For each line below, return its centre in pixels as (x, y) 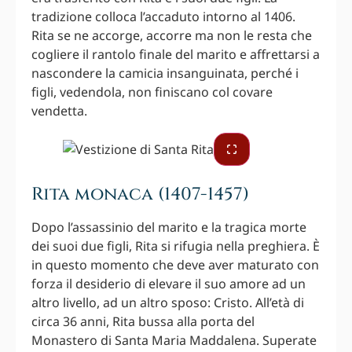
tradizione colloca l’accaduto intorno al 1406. (163, 17)
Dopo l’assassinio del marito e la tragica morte (169, 227)
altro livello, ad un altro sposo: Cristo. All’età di (168, 303)
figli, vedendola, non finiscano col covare (152, 92)
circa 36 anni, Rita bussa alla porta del (143, 322)
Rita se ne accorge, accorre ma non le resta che (172, 36)
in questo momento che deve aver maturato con (175, 265)
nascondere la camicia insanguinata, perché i (165, 73)
